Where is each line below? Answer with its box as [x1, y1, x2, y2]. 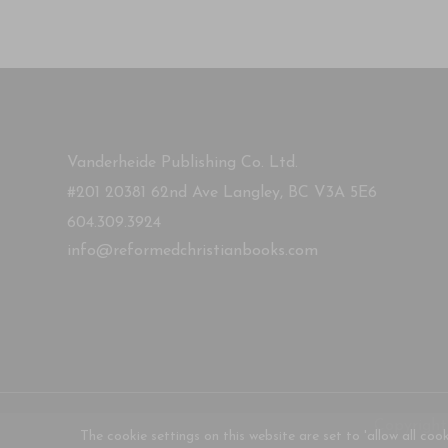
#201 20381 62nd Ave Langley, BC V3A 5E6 [67, 185, 378, 201]
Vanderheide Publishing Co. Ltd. [67, 155, 299, 171]
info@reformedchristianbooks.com [67, 243, 319, 259]
